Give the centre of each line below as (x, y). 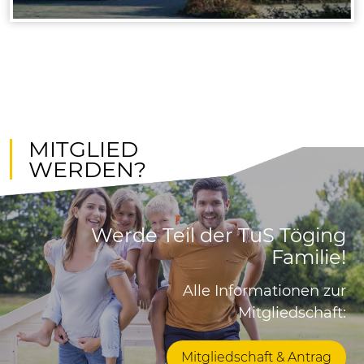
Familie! (309, 258)
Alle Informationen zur (264, 291)
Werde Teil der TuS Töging (219, 236)
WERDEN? (87, 170)
